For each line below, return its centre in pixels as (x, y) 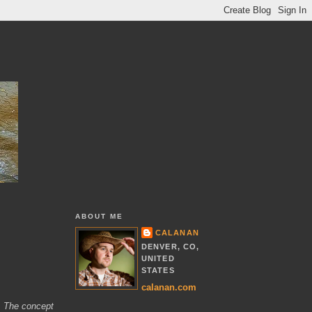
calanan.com (169, 288)
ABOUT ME (100, 217)
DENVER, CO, (171, 246)
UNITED (158, 258)
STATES (158, 270)
